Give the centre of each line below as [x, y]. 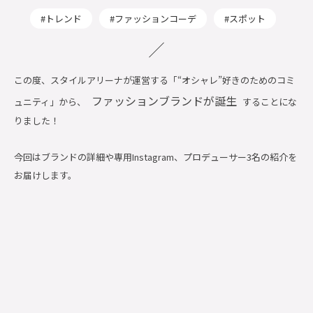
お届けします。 [45, 175]
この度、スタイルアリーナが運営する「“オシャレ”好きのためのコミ [154, 80]
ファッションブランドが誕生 [164, 100]
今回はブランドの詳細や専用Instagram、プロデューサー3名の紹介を [155, 156]
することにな [270, 101]
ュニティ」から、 [50, 101]
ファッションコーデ [155, 18]
